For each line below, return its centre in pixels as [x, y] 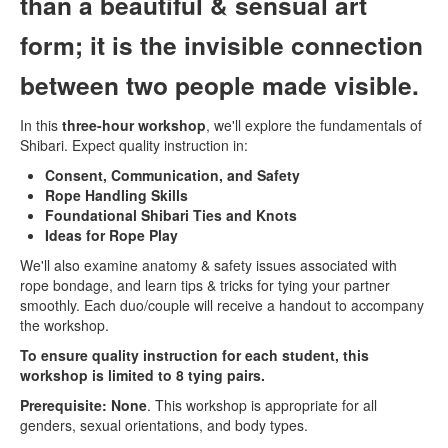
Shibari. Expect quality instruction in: [134, 144]
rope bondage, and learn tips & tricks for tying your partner [205, 284]
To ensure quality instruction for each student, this [194, 354]
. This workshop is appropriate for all [262, 404]
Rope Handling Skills [116, 194]
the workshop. [64, 324]
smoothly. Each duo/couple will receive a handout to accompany [222, 304]
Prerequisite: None [83, 404]
